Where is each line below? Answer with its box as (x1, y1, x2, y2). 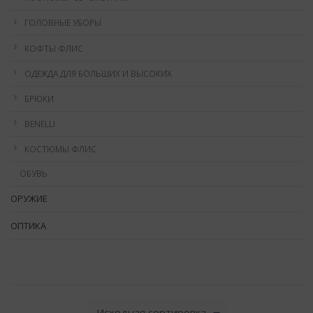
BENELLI (24, 117, 55, 129)
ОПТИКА (10, 219, 46, 232)
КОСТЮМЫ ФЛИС (24, 143, 96, 154)
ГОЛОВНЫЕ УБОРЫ (24, 17, 101, 29)
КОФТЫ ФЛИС (24, 42, 83, 54)
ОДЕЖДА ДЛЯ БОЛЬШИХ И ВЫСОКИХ (24, 67, 172, 79)
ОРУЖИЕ (10, 192, 48, 205)
